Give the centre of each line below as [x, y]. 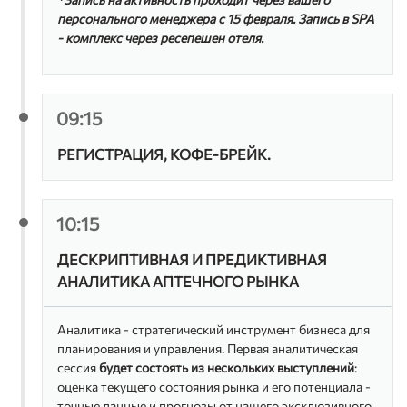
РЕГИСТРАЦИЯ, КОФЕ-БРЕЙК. [164, 154]
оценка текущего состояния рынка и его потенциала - [214, 386]
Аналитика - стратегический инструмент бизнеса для [214, 329]
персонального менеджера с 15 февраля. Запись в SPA [216, 18]
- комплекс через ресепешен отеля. [161, 37]
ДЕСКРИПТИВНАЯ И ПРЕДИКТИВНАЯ [193, 259]
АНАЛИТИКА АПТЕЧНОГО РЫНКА [179, 281]
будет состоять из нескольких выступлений [227, 367]
